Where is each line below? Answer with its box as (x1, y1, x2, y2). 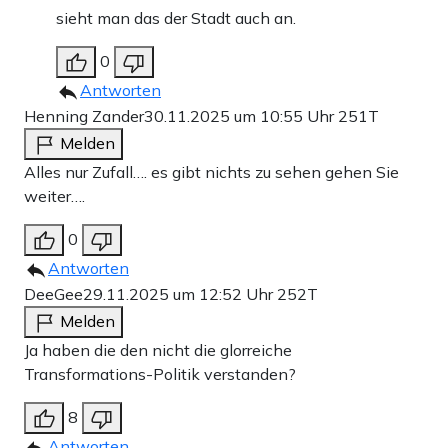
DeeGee (24, 284, 83, 305)
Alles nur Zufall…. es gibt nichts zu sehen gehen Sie (24, 162, 399, 183)
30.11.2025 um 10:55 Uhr (144, 106, 338, 127)
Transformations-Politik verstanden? (24, 364, 296, 385)
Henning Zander (24, 106, 144, 127)
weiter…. (24, 186, 85, 207)
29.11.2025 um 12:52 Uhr (83, 284, 277, 305)
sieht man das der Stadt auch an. (56, 8, 296, 29)
